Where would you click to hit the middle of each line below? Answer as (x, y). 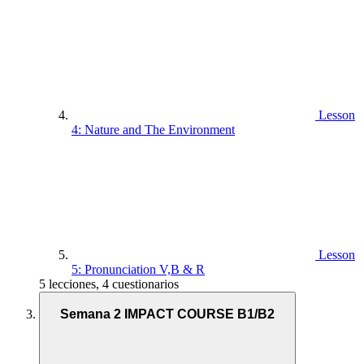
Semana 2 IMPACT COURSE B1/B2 (167, 314)
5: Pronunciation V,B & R (138, 270)
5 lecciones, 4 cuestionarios (109, 284)
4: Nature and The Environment (153, 130)
